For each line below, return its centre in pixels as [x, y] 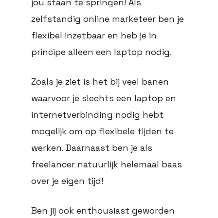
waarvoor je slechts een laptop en [104, 98]
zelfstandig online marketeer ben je [108, 19]
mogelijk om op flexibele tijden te [102, 131]
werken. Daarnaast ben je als [92, 148]
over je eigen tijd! [67, 181]
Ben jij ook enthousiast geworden [103, 211]
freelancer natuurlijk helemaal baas [107, 164]
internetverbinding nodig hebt [97, 115]
